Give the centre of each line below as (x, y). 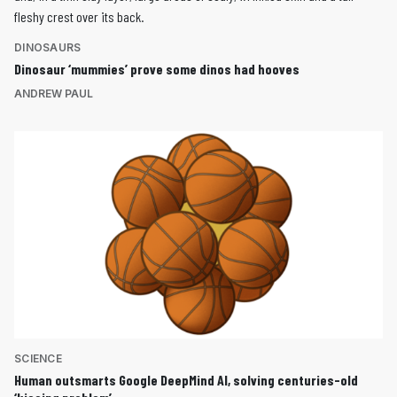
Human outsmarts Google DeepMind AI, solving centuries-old (186, 379)
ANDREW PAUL (54, 94)
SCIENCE (38, 358)
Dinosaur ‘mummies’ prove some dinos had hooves (157, 69)
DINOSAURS (48, 48)
